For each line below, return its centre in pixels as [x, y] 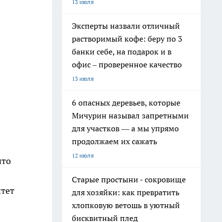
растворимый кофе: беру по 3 [127, 39]
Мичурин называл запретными [130, 115]
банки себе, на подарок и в [122, 52]
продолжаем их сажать [114, 141]
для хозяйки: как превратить [126, 192]
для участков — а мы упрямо [125, 128]
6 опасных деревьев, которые [126, 103]
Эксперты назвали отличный [126, 26]
